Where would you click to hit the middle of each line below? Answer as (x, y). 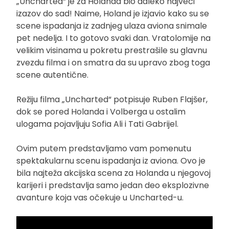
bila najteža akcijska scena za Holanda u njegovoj (113, 173)
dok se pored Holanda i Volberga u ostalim (101, 111)
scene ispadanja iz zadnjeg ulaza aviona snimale (112, 26)
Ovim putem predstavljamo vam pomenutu (104, 148)
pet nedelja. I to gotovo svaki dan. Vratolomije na (113, 38)
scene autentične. (52, 75)
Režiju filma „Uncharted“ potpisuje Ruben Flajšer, (112, 99)
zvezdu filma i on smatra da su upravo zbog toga (113, 62)
